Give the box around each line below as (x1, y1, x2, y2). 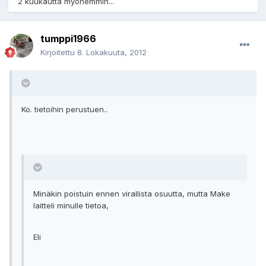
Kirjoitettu (40, 47, 77, 58)
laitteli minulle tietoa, (33, 201, 109, 211)
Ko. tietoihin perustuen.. (21, 104, 107, 115)
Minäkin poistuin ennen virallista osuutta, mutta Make (33, 189, 230, 199)
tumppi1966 (40, 33, 96, 45)
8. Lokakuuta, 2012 (77, 47, 147, 58)
